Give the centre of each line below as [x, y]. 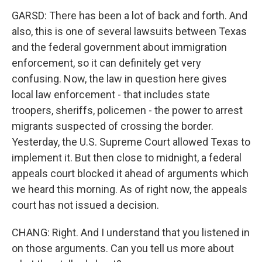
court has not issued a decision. [85, 205]
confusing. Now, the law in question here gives [119, 79]
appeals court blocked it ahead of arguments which [130, 173]
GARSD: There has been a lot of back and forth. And [130, 15]
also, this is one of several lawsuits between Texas [129, 31]
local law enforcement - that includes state [111, 94]
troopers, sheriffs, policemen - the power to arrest [127, 110]
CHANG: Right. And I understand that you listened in [131, 232]
